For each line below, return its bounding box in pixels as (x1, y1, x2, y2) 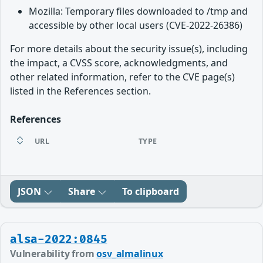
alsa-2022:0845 (10, 232, 107, 247)
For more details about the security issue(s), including (10, 42, 248, 56)
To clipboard (122, 185, 179, 198)
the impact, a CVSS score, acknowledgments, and (10, 56, 228, 70)
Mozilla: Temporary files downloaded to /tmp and (29, 5, 248, 18)
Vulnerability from (10, 247, 97, 261)
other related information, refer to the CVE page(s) (10, 70, 235, 84)
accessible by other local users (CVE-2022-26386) (29, 19, 242, 32)
